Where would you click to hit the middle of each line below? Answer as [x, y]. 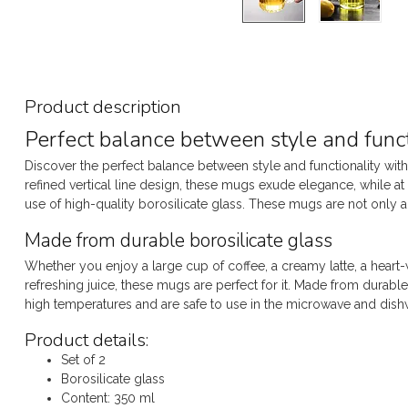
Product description [103, 107]
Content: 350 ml [108, 398]
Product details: [87, 340]
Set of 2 [83, 359]
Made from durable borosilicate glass [178, 240]
